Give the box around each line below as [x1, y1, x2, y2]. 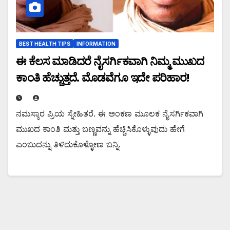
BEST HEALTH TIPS [19, 41, 70, 47]
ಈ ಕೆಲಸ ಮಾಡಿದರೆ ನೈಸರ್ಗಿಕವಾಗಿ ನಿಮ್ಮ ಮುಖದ [16, 54, 204, 69]
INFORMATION [76, 41, 116, 47]
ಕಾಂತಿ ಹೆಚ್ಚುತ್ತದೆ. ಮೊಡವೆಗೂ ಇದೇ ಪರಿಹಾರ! [16, 71, 189, 85]
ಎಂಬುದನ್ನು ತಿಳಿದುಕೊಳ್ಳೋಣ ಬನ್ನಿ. [16, 139, 121, 150]
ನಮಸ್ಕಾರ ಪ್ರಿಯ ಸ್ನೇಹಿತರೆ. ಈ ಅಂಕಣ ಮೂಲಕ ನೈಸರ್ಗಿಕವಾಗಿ [16, 108, 203, 119]
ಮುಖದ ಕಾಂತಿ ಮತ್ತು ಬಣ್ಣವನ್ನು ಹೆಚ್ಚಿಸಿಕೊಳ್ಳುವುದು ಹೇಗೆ [16, 124, 185, 135]
